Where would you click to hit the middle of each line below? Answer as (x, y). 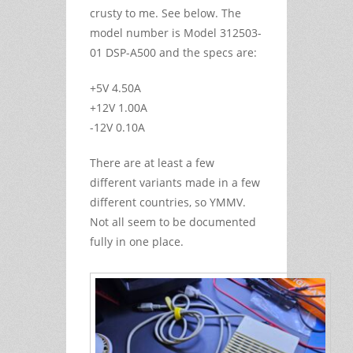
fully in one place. (137, 241)
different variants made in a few (175, 182)
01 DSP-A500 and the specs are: (173, 52)
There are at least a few (152, 162)
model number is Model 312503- (176, 32)
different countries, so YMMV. (168, 202)
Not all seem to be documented (173, 221)
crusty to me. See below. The (165, 13)
